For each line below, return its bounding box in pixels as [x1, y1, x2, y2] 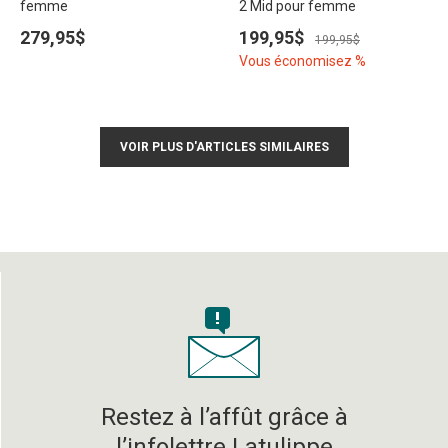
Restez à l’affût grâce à [100, 403, 348, 431]
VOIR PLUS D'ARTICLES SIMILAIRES [119, 140, 329, 154]
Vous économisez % [239, 53, 366, 69]
